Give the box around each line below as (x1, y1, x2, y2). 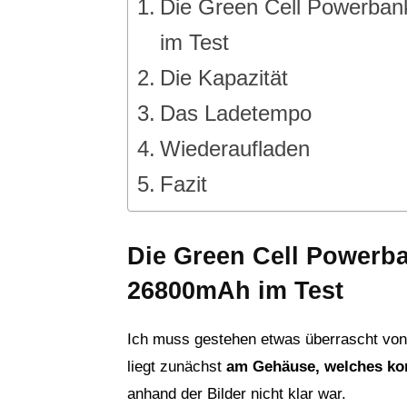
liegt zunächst (127, 358, 226, 376)
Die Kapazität (159, 65, 288, 91)
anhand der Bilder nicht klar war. (127, 385, 346, 403)
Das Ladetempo (159, 101, 312, 126)
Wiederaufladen (159, 136, 310, 162)
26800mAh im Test (127, 277, 343, 305)
